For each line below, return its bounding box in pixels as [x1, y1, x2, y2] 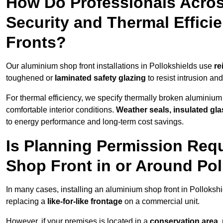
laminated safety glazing [55, 74, 146, 83]
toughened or [6, 74, 55, 83]
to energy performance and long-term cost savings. [6, 117, 184, 126]
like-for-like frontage [47, 197, 122, 206]
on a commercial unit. [122, 197, 200, 206]
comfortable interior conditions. [6, 106, 116, 114]
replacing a [6, 197, 47, 206]
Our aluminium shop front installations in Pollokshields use [6, 62, 214, 71]
